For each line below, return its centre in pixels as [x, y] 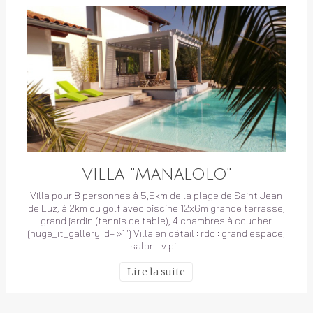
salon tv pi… [156, 246]
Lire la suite [156, 272]
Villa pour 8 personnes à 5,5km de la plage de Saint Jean [156, 196]
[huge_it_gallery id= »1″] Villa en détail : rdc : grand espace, [156, 234]
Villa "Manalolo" [156, 174]
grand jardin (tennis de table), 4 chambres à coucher [156, 221]
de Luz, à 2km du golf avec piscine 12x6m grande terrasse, [156, 209]
